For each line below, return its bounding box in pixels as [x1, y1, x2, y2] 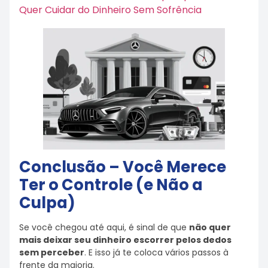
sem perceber [19, 246, 84, 258]
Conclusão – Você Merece [19, 156, 226, 178]
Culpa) [19, 191, 75, 214]
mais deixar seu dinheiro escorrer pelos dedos [19, 233, 232, 246]
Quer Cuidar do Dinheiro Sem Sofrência [19, 3, 202, 17]
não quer [189, 221, 231, 233]
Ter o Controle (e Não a [19, 173, 203, 196]
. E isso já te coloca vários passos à [84, 246, 229, 258]
